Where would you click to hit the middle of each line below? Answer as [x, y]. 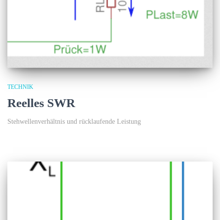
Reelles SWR [41, 103]
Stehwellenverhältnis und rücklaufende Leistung [74, 122]
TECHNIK [20, 87]
